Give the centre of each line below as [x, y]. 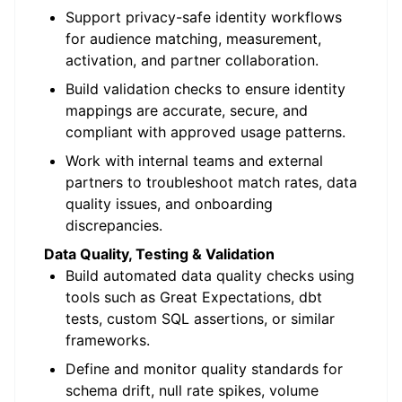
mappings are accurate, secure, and [187, 110]
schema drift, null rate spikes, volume [192, 390]
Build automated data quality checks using [210, 275]
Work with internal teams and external [194, 161]
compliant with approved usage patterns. [205, 132]
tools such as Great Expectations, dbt [194, 297]
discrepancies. [114, 225]
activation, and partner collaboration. [192, 60]
